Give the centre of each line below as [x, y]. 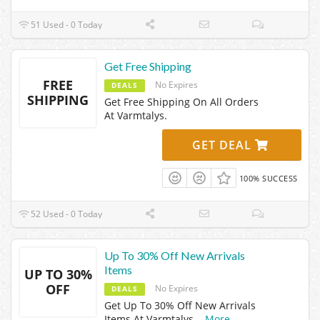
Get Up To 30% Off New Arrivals [180, 305]
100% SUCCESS [268, 178]
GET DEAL [224, 145]
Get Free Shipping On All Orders [181, 101]
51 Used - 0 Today [66, 24]
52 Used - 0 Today [66, 214]
